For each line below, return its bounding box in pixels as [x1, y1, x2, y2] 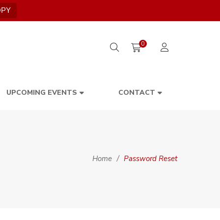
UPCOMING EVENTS [6, 88, 77, 97]
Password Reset [124, 154, 177, 164]
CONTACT [118, 88, 155, 97]
